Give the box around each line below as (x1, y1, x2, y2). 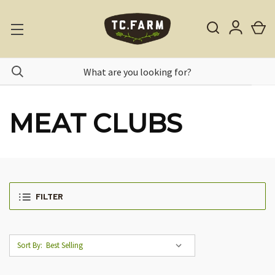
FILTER (36, 191, 63, 202)
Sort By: (17, 240, 42, 250)
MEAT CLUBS (9, 107, 183, 139)
